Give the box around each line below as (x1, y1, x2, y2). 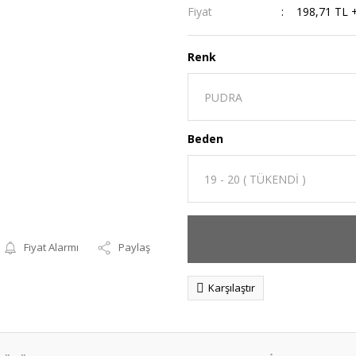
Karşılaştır (208, 281, 255, 295)
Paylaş (118, 240, 151, 254)
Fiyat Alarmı (24, 240, 79, 254)
